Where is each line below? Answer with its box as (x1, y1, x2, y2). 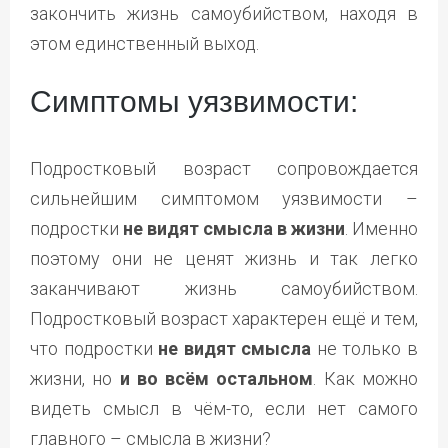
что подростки (30, 338, 159, 360)
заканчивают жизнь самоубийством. (30, 278, 418, 300)
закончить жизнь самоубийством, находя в (30, 3, 418, 25)
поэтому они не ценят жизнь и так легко (30, 248, 418, 270)
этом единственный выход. (30, 33, 259, 55)
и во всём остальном (112, 368, 314, 390)
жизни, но (30, 368, 113, 390)
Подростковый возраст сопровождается (30, 158, 418, 180)
